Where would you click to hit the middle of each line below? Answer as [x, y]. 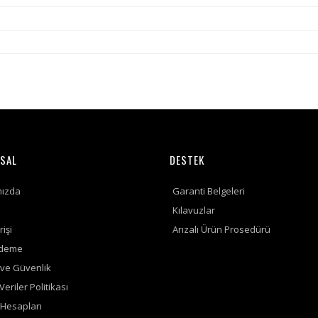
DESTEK [187, 160]
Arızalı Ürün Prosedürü [221, 229]
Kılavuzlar [193, 210]
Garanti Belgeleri [208, 191]
